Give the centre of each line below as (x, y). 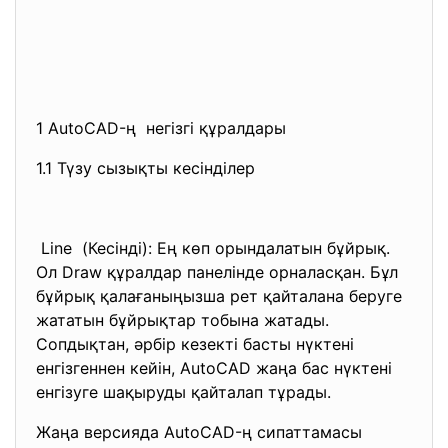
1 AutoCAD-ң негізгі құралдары (161, 128)
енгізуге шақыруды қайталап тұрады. (183, 392)
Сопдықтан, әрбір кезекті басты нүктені (195, 344)
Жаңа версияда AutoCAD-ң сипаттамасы (199, 432)
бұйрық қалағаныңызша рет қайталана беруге (219, 296)
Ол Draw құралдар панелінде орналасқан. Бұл (217, 272)
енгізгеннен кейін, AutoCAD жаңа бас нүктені (214, 368)
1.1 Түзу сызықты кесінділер (145, 168)
